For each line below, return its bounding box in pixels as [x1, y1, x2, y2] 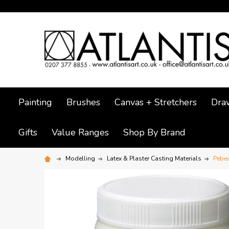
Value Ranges [52, 126, 109, 139]
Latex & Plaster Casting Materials [107, 154, 201, 163]
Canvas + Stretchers [114, 96, 197, 108]
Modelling [65, 154, 95, 163]
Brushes [66, 96, 100, 108]
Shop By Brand [123, 126, 186, 139]
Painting [18, 96, 52, 108]
